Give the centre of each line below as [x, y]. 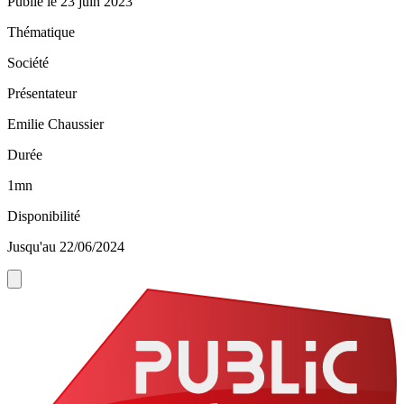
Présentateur [42, 94]
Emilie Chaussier [55, 124]
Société [28, 63]
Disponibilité [44, 216]
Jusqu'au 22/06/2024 [66, 247]
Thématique [41, 32]
